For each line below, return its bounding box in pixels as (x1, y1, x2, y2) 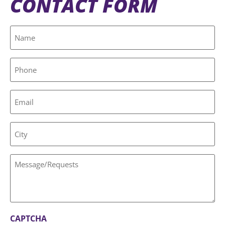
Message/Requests (10, 152, 84, 164)
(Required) (11, 33, 41, 43)
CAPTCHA (10, 212, 47, 224)
